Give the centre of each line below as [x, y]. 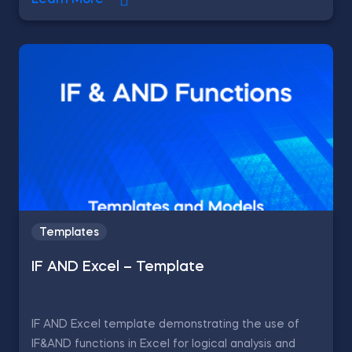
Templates [69, 233]
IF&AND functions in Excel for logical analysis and [163, 344]
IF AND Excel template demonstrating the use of [165, 324]
